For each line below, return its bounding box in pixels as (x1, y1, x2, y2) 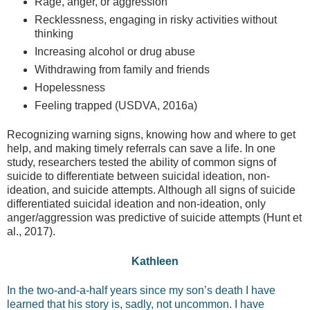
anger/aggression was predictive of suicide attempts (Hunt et (7, 212, 302, 224)
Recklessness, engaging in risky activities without (35, 13, 277, 26)
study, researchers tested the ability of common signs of (7, 156, 276, 169)
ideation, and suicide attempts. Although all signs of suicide (7, 184, 295, 197)
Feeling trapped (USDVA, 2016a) (35, 99, 197, 111)
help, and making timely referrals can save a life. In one (7, 143, 275, 155)
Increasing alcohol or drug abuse (35, 45, 195, 57)
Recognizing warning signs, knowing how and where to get (7, 129, 295, 141)
